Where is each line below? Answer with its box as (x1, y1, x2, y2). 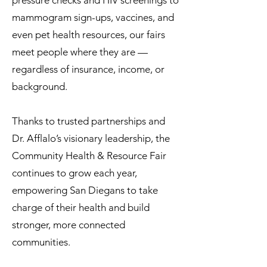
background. (12, 80, 67, 92)
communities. (12, 236, 70, 248)
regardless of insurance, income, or (12, 63, 164, 75)
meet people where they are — (12, 46, 148, 58)
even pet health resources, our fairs (12, 29, 165, 41)
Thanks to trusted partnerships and (12, 115, 165, 127)
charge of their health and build (12, 201, 150, 213)
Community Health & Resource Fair (12, 150, 166, 162)
